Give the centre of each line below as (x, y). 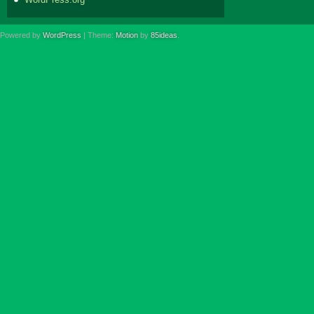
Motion (127, 35)
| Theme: (98, 35)
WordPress (62, 35)
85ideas (164, 35)
